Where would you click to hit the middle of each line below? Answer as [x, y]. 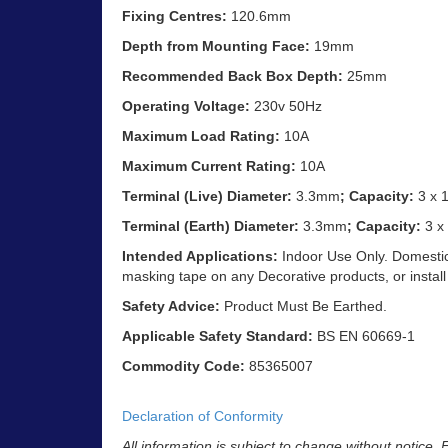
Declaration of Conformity [202, 416]
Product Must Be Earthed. [305, 306]
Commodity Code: [183, 366]
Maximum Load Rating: [201, 136]
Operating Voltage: [186, 106]
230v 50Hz [286, 106]
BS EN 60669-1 [364, 336]
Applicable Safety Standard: [217, 336]
